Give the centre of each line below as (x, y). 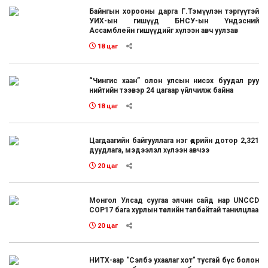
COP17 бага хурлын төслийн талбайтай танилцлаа (174, 210)
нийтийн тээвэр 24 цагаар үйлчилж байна (162, 90)
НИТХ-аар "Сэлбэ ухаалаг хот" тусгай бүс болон (174, 260)
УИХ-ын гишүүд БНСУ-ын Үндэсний (174, 21)
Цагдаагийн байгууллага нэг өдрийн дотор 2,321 (174, 140)
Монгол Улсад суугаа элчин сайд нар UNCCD (174, 200)
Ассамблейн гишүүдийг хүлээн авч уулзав (164, 30)
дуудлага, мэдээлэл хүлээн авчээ (150, 150)
